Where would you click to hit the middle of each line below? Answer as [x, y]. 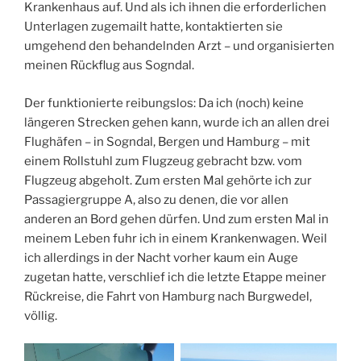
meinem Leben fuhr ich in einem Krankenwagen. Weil [176, 238]
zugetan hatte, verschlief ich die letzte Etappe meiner [175, 277]
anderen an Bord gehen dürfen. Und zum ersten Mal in [176, 219]
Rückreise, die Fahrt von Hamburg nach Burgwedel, [168, 296]
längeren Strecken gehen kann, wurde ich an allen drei [177, 122]
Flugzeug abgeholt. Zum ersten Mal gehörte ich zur [168, 180]
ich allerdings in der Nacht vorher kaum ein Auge [161, 257]
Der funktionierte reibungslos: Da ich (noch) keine [164, 103]
